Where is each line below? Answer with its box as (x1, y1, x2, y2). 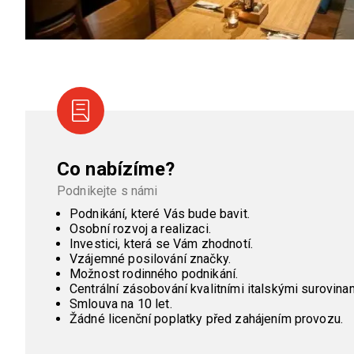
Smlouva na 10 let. (70, 296, 172, 312)
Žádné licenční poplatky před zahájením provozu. (70, 311, 344, 327)
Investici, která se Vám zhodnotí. (70, 236, 253, 252)
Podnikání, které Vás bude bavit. (70, 206, 250, 222)
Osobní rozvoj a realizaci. (70, 221, 211, 237)
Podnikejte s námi (57, 183, 158, 199)
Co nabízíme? (57, 158, 175, 181)
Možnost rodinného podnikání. (70, 266, 239, 282)
